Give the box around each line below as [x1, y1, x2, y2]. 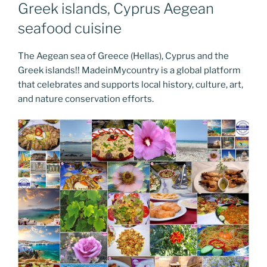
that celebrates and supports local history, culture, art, [18, 79, 243, 90]
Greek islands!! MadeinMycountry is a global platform [18, 64, 241, 76]
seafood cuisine [18, 19, 122, 37]
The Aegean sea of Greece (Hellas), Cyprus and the [18, 50, 229, 61]
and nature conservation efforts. [18, 93, 154, 104]
